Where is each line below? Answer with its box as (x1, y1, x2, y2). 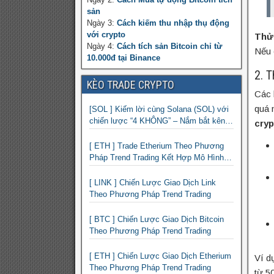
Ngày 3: (87, 18, 117, 28)
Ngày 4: (87, 42, 117, 51)
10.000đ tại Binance (87, 53, 160, 63)
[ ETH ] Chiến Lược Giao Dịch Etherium (89, 251, 231, 261)
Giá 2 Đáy (89, 165, 125, 174)
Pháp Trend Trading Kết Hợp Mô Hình (89, 153, 224, 163)
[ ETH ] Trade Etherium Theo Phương (89, 141, 224, 151)
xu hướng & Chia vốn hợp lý (89, 128, 191, 138)
